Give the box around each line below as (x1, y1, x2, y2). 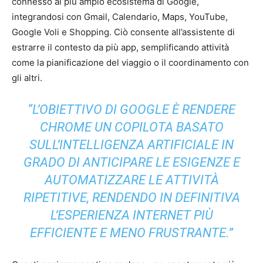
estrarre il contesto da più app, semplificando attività (12, 41, 229, 53)
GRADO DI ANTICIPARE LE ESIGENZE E (23, 154, 240, 170)
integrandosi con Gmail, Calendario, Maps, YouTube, (12, 11, 228, 22)
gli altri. (12, 72, 42, 83)
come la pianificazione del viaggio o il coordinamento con (12, 56, 249, 68)
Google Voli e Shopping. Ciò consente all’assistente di (12, 26, 235, 38)
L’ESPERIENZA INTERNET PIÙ (50, 207, 213, 222)
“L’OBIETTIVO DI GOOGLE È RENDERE (28, 102, 235, 117)
